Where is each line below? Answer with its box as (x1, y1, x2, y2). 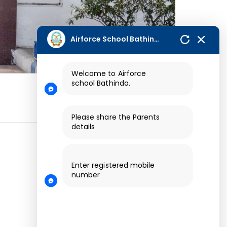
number (71, 170, 100, 180)
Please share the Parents (71, 112, 160, 122)
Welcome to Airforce (71, 68, 146, 79)
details (71, 122, 95, 132)
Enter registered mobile (71, 160, 155, 170)
